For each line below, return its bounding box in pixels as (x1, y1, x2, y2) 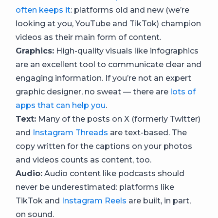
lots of (170, 87, 196, 96)
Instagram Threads (33, 128, 108, 137)
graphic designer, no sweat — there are (16, 87, 170, 96)
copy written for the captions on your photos (16, 142, 192, 151)
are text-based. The (108, 128, 187, 137)
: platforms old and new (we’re (71, 5, 189, 15)
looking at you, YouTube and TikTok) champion (16, 19, 201, 28)
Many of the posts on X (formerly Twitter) (36, 114, 200, 124)
